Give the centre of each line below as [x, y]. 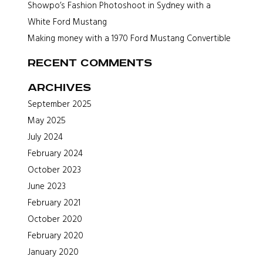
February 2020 [56, 235]
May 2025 [47, 120]
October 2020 [55, 219]
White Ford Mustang [68, 22]
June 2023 [47, 186]
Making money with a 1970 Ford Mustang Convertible [129, 38]
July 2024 [45, 137]
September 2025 [60, 104]
